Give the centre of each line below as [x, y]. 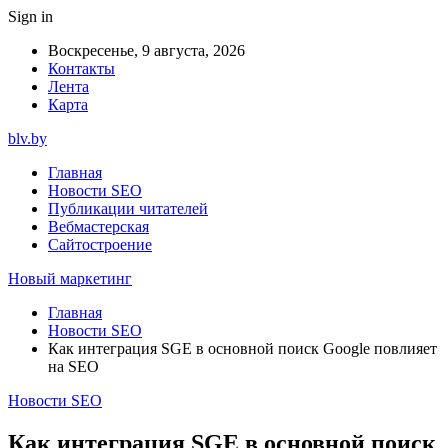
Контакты [81, 68]
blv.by [27, 138]
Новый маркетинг [70, 278]
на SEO [73, 366]
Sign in [30, 16]
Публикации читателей [128, 208]
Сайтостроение [100, 244]
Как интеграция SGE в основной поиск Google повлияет [242, 348]
